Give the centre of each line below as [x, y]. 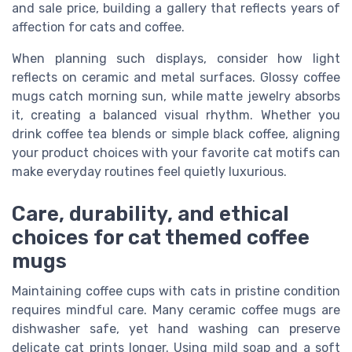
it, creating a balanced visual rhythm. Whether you [176, 115]
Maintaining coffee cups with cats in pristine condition [176, 291]
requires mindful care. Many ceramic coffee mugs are [176, 310]
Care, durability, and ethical [150, 214]
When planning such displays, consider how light [176, 58]
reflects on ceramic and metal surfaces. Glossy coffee [176, 77]
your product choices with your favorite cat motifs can [176, 152]
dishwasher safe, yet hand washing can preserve [176, 329]
